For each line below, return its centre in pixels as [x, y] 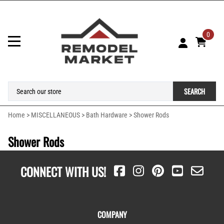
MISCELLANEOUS [55, 115]
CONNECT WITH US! [63, 172]
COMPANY [112, 215]
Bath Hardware [107, 115]
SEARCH [194, 91]
